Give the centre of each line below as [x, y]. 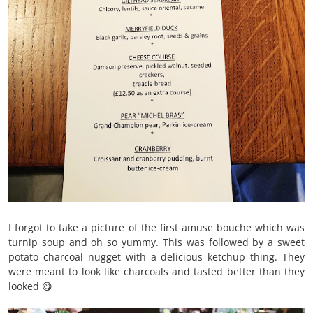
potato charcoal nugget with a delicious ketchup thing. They [156, 256]
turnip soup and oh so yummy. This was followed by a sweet [156, 242]
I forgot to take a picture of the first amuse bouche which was [156, 227]
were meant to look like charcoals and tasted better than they [156, 271]
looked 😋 [30, 286]
